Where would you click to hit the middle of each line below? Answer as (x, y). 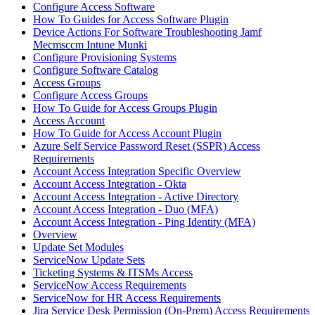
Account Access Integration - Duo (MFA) (126, 210)
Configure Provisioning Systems (105, 58)
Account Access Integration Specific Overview (137, 172)
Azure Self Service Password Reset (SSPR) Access (147, 146)
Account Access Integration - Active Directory (136, 197)
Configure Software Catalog (96, 70)
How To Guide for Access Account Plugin (127, 134)
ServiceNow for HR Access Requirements (127, 298)
